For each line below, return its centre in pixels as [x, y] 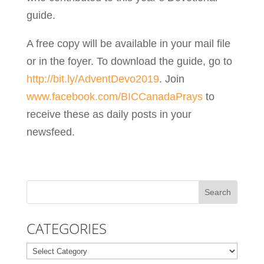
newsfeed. [50, 132]
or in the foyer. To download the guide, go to [129, 61]
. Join [171, 79]
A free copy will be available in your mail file [128, 43]
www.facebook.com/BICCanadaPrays [114, 96]
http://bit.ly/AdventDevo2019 [93, 79]
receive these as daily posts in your [109, 114]
